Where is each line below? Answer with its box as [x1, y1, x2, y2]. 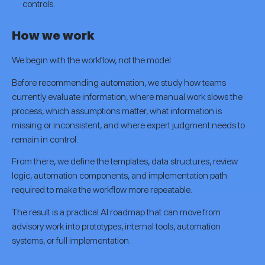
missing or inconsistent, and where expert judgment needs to [12, 119, 245, 131]
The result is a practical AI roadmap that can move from [12, 206, 221, 218]
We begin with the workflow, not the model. [12, 54, 173, 66]
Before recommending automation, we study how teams [12, 76, 226, 88]
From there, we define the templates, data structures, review [12, 156, 238, 167]
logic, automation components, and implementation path [12, 170, 227, 182]
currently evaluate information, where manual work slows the [12, 91, 243, 102]
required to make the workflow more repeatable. [12, 184, 192, 196]
